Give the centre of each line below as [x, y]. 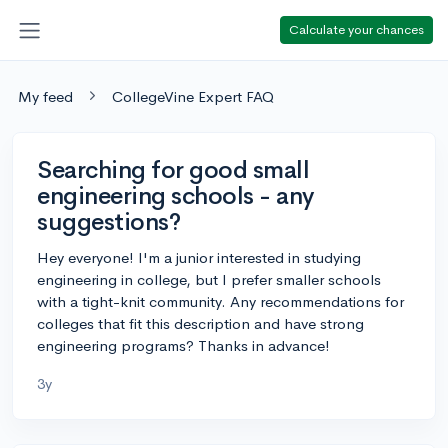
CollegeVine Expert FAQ [193, 96]
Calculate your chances [356, 29]
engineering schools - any [176, 195]
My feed [45, 96]
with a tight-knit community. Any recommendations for [220, 301]
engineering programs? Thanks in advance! [183, 345]
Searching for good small [173, 169]
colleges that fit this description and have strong [200, 323]
